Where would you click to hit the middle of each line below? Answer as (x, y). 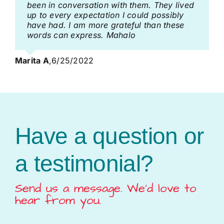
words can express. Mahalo (81, 35)
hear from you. (58, 201)
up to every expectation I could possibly (105, 15)
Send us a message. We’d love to (105, 189)
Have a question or (109, 136)
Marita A (32, 61)
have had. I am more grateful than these (105, 25)
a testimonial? (84, 164)
